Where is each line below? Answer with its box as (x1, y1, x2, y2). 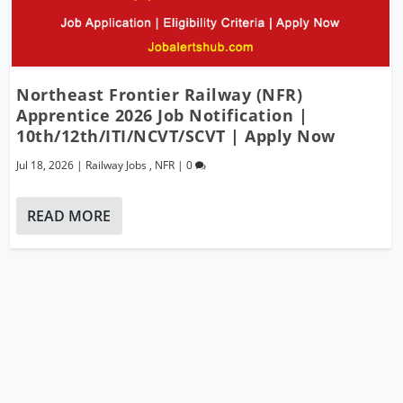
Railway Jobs (85, 157, 148, 173)
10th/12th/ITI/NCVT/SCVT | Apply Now (16, 124, 336, 147)
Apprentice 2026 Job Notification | (16, 103, 309, 126)
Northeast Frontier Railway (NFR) (16, 83, 303, 105)
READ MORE (27, 205, 112, 226)
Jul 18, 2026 (16, 157, 75, 173)
